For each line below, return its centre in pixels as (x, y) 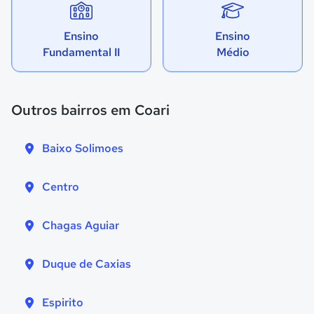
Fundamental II (81, 52)
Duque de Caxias (87, 264)
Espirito (63, 302)
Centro (61, 186)
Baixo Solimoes (83, 148)
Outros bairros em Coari (90, 110)
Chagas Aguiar (81, 225)
